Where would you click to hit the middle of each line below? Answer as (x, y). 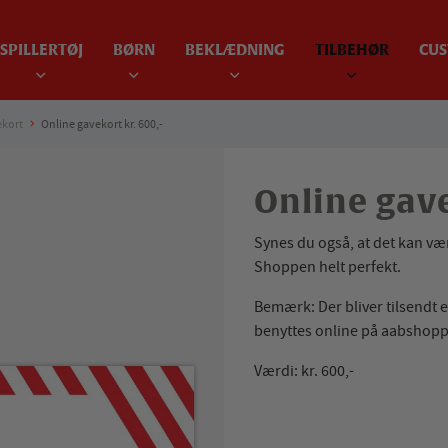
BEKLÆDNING (234, 50)
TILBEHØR (351, 50)
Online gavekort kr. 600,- (102, 124)
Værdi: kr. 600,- (304, 371)
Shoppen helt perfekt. (329, 267)
